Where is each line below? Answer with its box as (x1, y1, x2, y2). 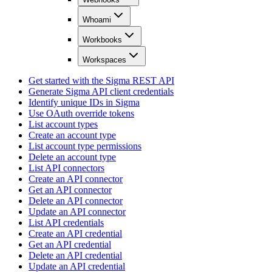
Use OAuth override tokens (29, 108, 134, 119)
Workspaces (83, 55, 126, 65)
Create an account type (29, 130, 116, 141)
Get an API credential (29, 239, 111, 250)
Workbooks (83, 35, 122, 45)
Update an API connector (29, 206, 126, 217)
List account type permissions (29, 141, 141, 152)
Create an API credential (29, 228, 122, 239)
